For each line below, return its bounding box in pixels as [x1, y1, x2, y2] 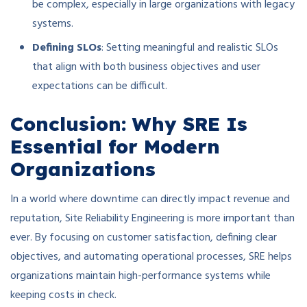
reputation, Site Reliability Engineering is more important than [10, 210, 295, 228]
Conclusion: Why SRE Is [10, 112, 247, 136]
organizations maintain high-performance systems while [10, 267, 271, 286]
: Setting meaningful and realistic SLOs [101, 39, 278, 58]
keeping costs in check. [10, 286, 116, 305]
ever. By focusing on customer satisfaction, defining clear [10, 229, 277, 247]
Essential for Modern [10, 134, 220, 159]
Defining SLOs [32, 39, 101, 58]
